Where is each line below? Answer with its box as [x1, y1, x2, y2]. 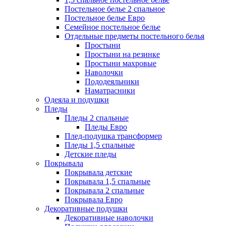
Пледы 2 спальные [65, 114, 129, 122]
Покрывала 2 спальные [65, 186, 144, 195]
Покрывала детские [65, 168, 132, 177]
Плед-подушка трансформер [65, 132, 162, 140]
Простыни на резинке [85, 50, 160, 59]
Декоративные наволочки [65, 213, 153, 222]
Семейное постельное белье [65, 23, 160, 31]
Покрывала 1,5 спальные [65, 177, 150, 186]
